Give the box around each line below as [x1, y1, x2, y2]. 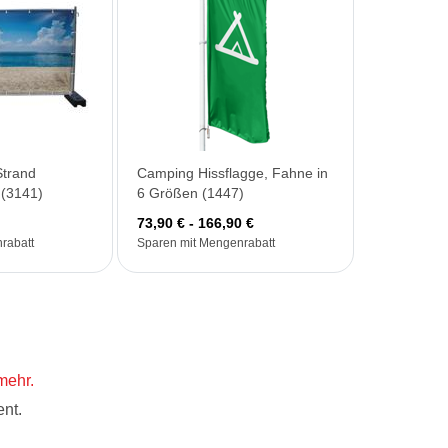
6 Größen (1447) [136, 184, 244, 201]
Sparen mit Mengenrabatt [136, 235, 275, 250]
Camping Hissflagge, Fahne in [136, 164, 328, 181]
